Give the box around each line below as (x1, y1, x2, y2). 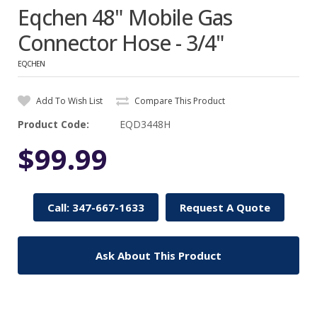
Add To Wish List (34, 94, 103, 107)
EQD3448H (120, 117, 171, 131)
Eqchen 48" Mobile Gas (18, 2, 232, 32)
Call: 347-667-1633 (47, 200, 144, 214)
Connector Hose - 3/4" (18, 28, 224, 57)
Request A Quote (179, 200, 270, 214)
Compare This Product (132, 94, 225, 107)
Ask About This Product (96, 248, 221, 263)
